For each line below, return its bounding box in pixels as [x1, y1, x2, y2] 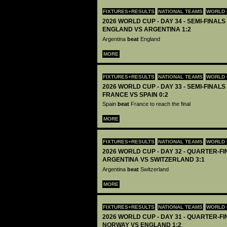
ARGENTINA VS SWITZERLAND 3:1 [102, 156, 205, 164]
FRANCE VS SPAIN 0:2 [102, 91, 168, 98]
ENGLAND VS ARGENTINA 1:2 [102, 26, 191, 33]
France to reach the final [131, 101, 191, 107]
